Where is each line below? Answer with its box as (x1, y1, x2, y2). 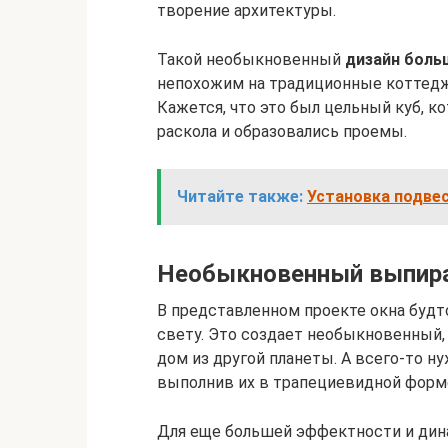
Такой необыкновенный (157, 50, 345, 69)
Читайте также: (177, 187, 303, 206)
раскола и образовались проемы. (157, 122, 407, 141)
